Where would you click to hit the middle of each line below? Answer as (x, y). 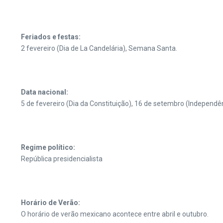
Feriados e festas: (51, 37)
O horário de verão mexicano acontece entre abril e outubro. (115, 214)
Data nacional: (45, 92)
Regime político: (48, 147)
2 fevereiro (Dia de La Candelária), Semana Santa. (99, 48)
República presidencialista (62, 159)
